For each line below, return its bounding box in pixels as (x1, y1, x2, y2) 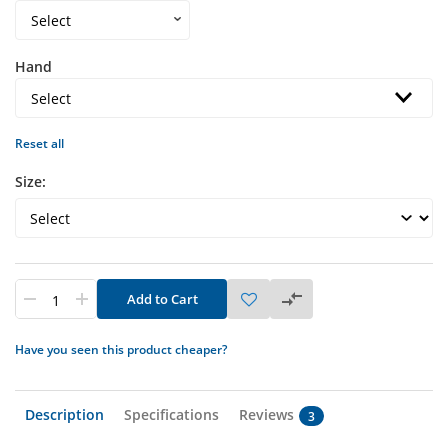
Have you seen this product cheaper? (15, 341, 227, 358)
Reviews (239, 405, 294, 424)
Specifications (124, 405, 219, 424)
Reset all (15, 135, 64, 152)
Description (25, 405, 104, 424)
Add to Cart (126, 290, 198, 308)
